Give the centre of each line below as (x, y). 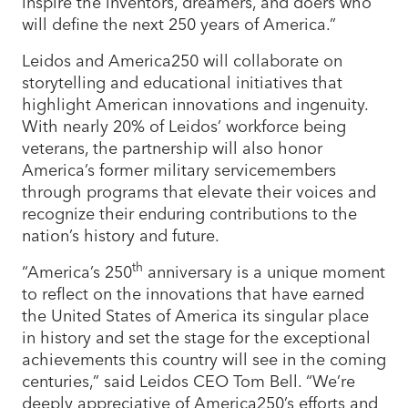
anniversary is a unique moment (264, 271)
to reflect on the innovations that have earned (193, 293)
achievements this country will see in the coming (204, 359)
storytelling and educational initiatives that (182, 82)
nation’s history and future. (123, 235)
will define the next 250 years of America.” (181, 24)
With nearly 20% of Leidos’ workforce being (184, 126)
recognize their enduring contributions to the (189, 213)
